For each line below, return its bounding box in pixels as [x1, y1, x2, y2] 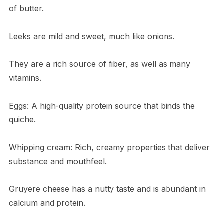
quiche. [8, 114, 36, 125]
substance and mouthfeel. [8, 156, 107, 166]
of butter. [8, 3, 44, 14]
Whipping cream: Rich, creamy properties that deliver [8, 142, 210, 153]
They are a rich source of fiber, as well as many [8, 59, 190, 69]
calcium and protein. [8, 198, 85, 208]
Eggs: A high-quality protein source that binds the [8, 101, 195, 111]
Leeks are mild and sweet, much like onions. [8, 31, 174, 42]
